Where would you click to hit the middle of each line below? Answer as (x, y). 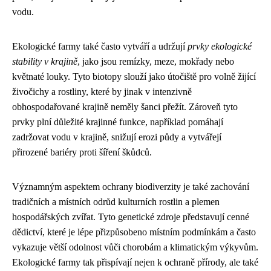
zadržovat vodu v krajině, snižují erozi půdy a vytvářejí (117, 137)
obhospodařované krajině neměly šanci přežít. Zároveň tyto (125, 106)
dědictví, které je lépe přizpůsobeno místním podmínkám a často (134, 232)
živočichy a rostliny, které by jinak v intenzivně (102, 91)
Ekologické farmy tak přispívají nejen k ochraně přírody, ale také (135, 262)
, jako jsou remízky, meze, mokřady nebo (156, 61)
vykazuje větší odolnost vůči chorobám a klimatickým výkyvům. (135, 247)
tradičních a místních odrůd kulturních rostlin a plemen (116, 201)
